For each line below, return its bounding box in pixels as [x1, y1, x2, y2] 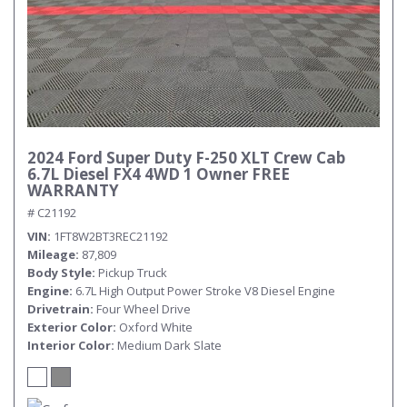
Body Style [27, 264, 92, 281]
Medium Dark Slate [117, 337, 222, 353]
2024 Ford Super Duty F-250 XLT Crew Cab [27, 147, 345, 168]
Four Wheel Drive [96, 301, 191, 317]
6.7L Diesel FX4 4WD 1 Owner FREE [27, 164, 290, 184]
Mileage [27, 246, 75, 263]
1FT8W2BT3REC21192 [54, 228, 168, 244]
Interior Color [27, 337, 111, 353]
